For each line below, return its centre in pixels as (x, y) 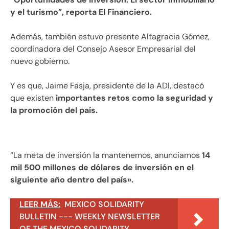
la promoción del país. (54, 110)
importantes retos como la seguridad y (134, 98)
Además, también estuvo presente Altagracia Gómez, (110, 36)
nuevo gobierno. (40, 61)
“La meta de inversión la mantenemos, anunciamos (105, 155)
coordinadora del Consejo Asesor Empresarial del (103, 49)
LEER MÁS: (40, 204)
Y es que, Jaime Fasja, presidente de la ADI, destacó (107, 85)
